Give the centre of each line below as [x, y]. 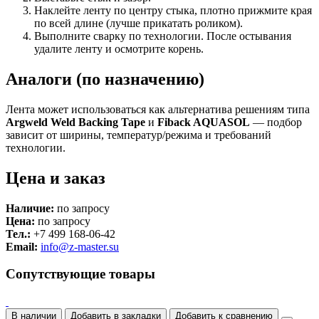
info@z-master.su [80, 246]
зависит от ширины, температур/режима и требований [138, 135]
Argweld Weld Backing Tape [75, 122]
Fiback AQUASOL [204, 122]
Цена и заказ [56, 178]
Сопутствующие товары [80, 274]
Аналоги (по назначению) [105, 79]
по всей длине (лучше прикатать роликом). [138, 23]
